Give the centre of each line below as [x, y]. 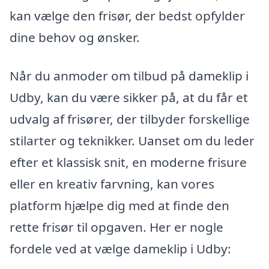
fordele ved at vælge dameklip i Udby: [120, 248]
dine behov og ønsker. [75, 38]
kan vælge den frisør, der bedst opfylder [127, 16]
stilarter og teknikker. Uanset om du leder [132, 140]
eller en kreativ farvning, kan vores [112, 183]
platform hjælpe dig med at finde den [119, 205]
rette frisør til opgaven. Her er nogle [116, 227]
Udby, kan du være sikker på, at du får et [129, 97]
